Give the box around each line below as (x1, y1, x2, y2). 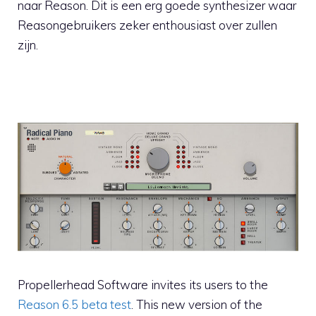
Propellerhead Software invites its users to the (18, 276, 268, 292)
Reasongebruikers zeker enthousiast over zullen (18, 17, 277, 32)
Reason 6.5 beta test (18, 296, 131, 312)
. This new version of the (131, 296, 262, 312)
